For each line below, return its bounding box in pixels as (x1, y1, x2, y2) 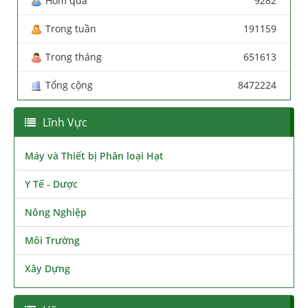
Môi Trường (25, 233, 80, 247)
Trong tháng (45, 50, 102, 63)
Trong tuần (45, 22, 96, 35)
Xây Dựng (25, 261, 70, 275)
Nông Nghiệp (25, 205, 87, 219)
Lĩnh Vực (43, 115, 87, 130)
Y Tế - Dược (25, 177, 78, 190)
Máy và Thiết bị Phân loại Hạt (25, 148, 164, 162)
